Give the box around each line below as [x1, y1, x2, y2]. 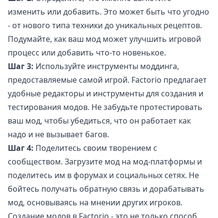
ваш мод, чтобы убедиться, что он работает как [8, 115, 191, 127]
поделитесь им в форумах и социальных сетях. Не [8, 170, 199, 181]
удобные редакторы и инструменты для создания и [8, 88, 203, 99]
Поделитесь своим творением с [34, 143, 157, 154]
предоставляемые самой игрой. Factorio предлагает [8, 74, 207, 86]
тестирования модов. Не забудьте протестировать [8, 102, 202, 113]
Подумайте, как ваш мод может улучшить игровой [8, 34, 201, 45]
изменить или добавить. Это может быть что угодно [8, 6, 209, 18]
